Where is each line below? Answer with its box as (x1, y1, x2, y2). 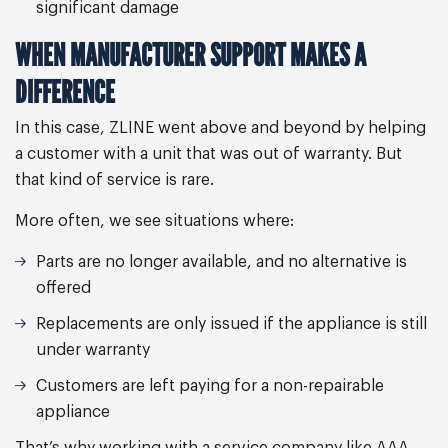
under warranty (36, 342, 150, 358)
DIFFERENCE (15, 73, 115, 110)
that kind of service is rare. (15, 172, 214, 188)
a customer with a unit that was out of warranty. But (15, 146, 402, 162)
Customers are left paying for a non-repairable (36, 378, 384, 394)
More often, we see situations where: (15, 213, 294, 229)
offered (36, 280, 91, 296)
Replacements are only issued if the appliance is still (36, 316, 427, 332)
